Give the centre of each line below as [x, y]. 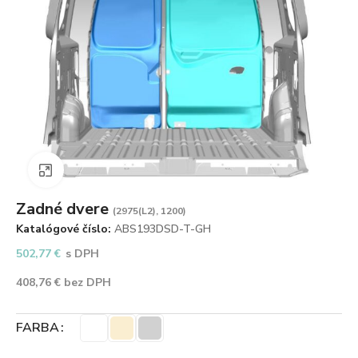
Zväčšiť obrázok [101, 169]
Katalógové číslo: [65, 229]
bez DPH [86, 282]
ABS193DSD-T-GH [163, 229]
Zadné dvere [64, 209]
